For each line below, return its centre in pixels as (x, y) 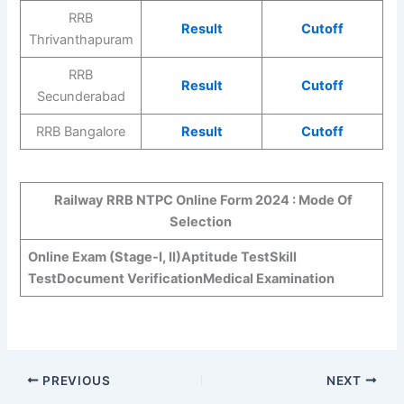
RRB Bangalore (81, 131)
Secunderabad (81, 96)
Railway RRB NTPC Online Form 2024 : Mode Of (202, 201)
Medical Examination (268, 279)
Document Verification (129, 279)
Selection (202, 222)
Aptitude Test (225, 257)
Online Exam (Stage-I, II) (104, 257)
